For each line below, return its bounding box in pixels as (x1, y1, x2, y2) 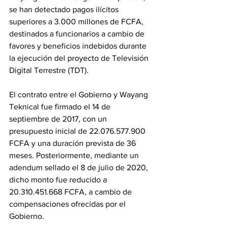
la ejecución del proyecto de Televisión (9, 54, 150, 62)
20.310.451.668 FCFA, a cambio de (9, 187, 134, 196)
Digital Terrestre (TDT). (9, 66, 91, 74)
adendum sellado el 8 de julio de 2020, (9, 163, 150, 172)
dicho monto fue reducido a (9, 175, 109, 184)
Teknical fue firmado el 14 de (9, 102, 112, 111)
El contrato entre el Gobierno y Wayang (9, 90, 150, 99)
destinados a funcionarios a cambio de (9, 29, 146, 38)
